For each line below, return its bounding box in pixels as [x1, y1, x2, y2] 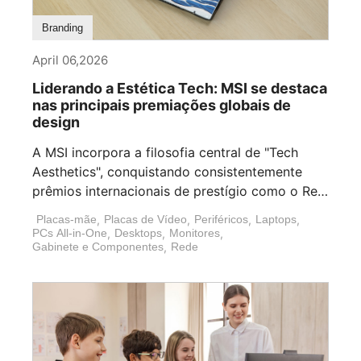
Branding [42, 22, 83, 35]
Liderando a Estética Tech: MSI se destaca [32, 80, 327, 98]
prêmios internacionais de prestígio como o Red [32, 183, 326, 200]
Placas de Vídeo [104, 213, 187, 226]
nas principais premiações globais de [32, 97, 291, 114]
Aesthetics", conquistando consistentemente [32, 164, 302, 180]
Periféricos [194, 213, 248, 226]
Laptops [255, 213, 297, 226]
